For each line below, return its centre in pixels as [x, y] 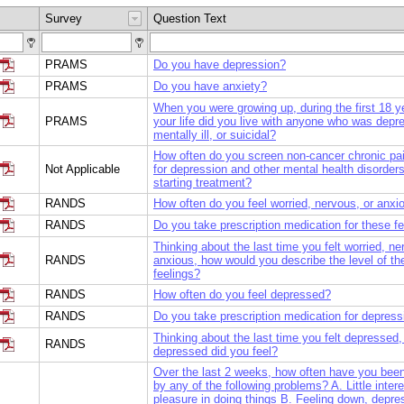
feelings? [177, 273]
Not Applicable [83, 169]
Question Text [190, 18]
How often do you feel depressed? [242, 294]
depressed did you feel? [216, 351]
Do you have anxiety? [210, 86]
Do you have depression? [220, 64]
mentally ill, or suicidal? [215, 134]
